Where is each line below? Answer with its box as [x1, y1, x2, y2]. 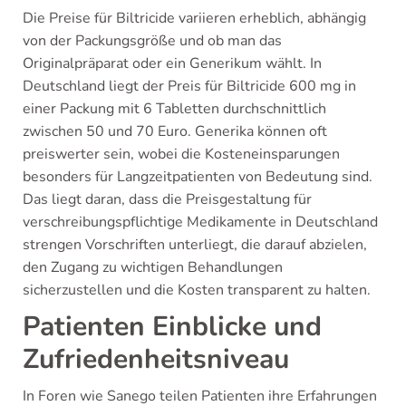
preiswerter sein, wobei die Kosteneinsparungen [23, 144, 340, 164]
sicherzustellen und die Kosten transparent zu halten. [23, 280, 371, 300]
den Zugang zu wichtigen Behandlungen [23, 257, 283, 277]
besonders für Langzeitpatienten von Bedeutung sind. [23, 167, 372, 187]
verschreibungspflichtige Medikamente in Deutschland [23, 212, 378, 232]
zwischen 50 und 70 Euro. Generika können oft [23, 121, 327, 141]
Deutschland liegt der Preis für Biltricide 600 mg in [23, 76, 356, 96]
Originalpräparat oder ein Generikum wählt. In [23, 53, 322, 73]
